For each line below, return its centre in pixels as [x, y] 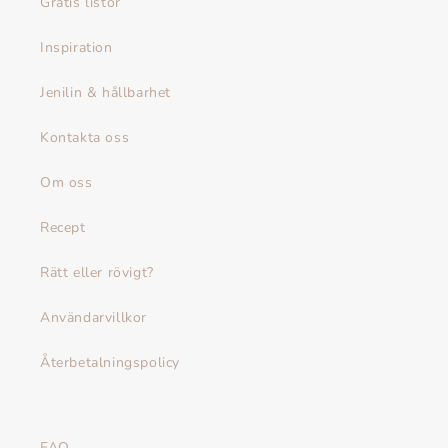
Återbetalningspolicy [110, 363]
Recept [63, 228]
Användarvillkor [93, 318]
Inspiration [76, 48]
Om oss [66, 183]
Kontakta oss [85, 138]
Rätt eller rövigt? [97, 273]
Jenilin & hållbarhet [105, 93]
